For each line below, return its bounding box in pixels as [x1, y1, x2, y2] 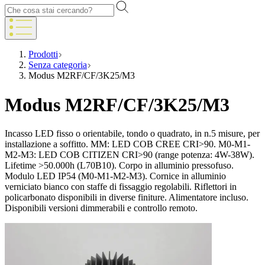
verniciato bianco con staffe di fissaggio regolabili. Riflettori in [5, 182, 237, 192]
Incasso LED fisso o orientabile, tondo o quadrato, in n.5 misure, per [5, 128, 260, 139]
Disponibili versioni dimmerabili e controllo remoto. [5, 203, 198, 214]
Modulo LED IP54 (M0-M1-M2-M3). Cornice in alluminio [5, 171, 226, 182]
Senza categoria [28, 60, 87, 70]
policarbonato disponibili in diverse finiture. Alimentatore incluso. [5, 192, 248, 203]
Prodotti [28, 49, 58, 60]
